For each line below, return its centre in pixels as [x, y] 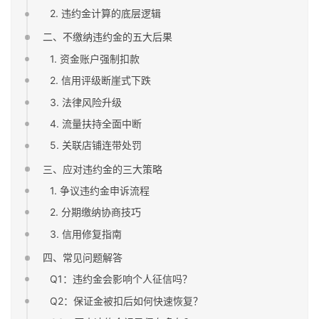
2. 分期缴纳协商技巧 [96, 212]
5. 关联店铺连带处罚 [96, 145]
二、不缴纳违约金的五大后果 [108, 37]
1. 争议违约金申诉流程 [100, 190]
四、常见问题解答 [83, 257]
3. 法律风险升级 [86, 102]
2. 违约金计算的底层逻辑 [106, 14]
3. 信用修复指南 [86, 234]
